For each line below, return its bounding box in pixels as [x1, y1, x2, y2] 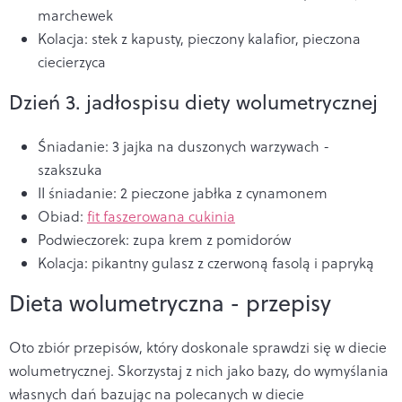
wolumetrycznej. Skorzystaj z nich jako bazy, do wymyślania [9, 360, 389, 380]
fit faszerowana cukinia [87, 205, 235, 226]
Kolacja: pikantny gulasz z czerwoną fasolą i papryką [38, 252, 374, 273]
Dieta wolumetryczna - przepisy [9, 286, 331, 319]
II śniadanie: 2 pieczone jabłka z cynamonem [38, 182, 328, 203]
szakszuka [38, 159, 102, 179]
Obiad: [38, 205, 87, 226]
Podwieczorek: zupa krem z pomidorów [38, 229, 291, 249]
